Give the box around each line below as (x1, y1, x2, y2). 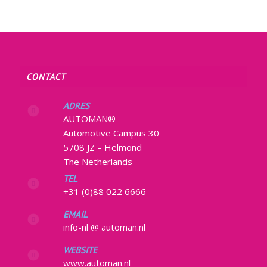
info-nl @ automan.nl (63, 221, 145, 233)
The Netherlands (63, 155, 132, 167)
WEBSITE (63, 244, 97, 256)
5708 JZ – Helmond (63, 141, 142, 153)
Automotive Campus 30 (63, 126, 159, 139)
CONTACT (26, 70, 66, 82)
